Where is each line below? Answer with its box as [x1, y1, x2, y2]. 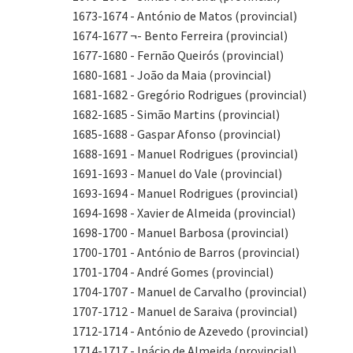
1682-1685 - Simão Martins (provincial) [72, 106, 280, 122]
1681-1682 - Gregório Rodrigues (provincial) [72, 87, 307, 102]
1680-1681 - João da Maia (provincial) [72, 67, 271, 83]
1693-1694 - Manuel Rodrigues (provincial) [72, 185, 298, 201]
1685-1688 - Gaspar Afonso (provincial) [72, 126, 281, 142]
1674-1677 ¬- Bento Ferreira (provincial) [72, 28, 288, 43]
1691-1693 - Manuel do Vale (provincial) [72, 165, 282, 181]
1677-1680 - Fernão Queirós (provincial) [72, 47, 284, 63]
